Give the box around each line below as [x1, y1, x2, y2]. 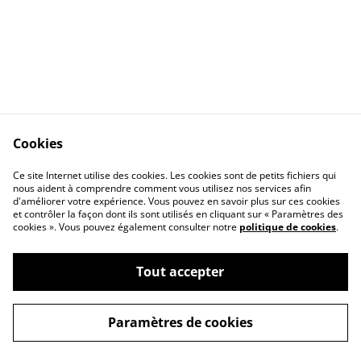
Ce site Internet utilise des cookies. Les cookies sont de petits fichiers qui [13, 168, 336, 182]
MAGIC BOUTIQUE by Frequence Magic [59, 287, 302, 305]
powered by [202, 323, 274, 341]
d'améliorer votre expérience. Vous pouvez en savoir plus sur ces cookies [13, 194, 340, 208]
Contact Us [81, 159, 148, 176]
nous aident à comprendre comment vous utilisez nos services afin [13, 181, 311, 195]
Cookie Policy [206, 174, 287, 192]
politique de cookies [239, 220, 336, 234]
